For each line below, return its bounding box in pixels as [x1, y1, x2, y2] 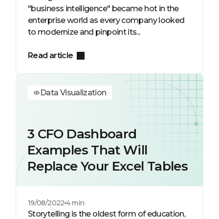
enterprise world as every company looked [28, 16, 185, 25]
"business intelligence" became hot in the [28, 4, 179, 13]
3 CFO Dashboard [27, 126, 137, 142]
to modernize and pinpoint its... [28, 27, 140, 37]
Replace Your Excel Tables [27, 158, 188, 174]
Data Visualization [40, 88, 107, 97]
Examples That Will [27, 142, 148, 158]
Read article [28, 51, 73, 60]
